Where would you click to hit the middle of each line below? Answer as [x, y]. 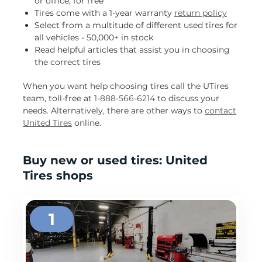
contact [220, 111]
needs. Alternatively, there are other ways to [114, 111]
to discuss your [187, 99]
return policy [201, 13]
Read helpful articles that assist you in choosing [132, 50]
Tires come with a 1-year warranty [104, 13]
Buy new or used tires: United [115, 161]
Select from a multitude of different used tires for [136, 25]
